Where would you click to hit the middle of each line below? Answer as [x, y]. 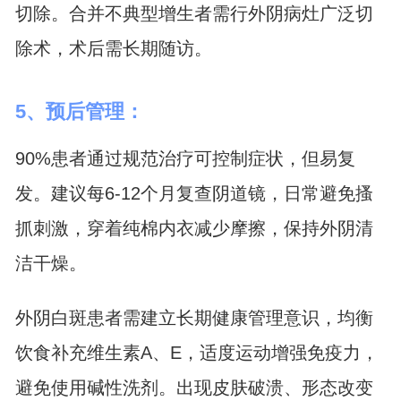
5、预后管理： [79, 111]
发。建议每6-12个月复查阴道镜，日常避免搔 [194, 193]
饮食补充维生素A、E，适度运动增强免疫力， [196, 352]
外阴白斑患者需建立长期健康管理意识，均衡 [194, 317]
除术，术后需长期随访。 [113, 49]
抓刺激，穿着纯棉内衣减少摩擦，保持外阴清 [194, 228]
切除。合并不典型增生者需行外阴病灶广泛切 [194, 14]
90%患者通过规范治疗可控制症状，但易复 [185, 158]
